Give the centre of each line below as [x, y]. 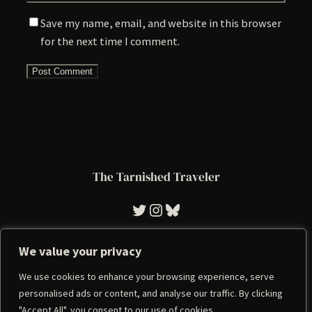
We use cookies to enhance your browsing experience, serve [147, 276]
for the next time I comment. [110, 41]
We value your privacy [80, 251]
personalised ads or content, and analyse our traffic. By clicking [151, 293]
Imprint [124, 291]
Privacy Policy [174, 291]
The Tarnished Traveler [156, 177]
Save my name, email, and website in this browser [161, 23]
